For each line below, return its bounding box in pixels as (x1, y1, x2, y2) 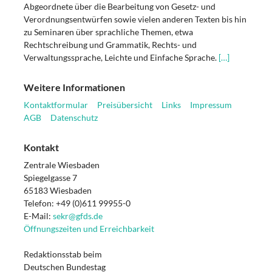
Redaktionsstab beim (24, 248, 102, 259)
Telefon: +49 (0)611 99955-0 (24, 197, 131, 208)
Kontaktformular (24, 99, 88, 110)
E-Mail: (24, 210, 53, 221)
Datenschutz (50, 112, 98, 123)
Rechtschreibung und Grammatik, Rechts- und (24, 39, 197, 50)
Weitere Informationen (24, 81, 125, 93)
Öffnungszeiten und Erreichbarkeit (24, 223, 154, 234)
